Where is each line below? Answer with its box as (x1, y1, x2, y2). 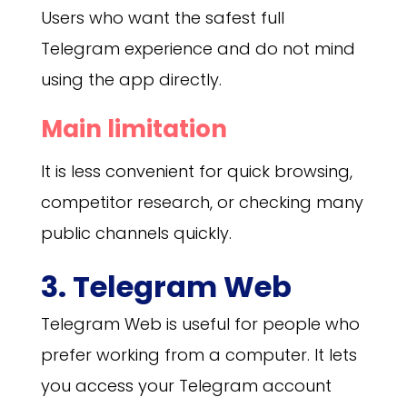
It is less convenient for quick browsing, (40, 160, 352, 184)
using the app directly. (40, 68, 222, 92)
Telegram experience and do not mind (40, 37, 355, 61)
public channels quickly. (40, 222, 232, 245)
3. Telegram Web (40, 266, 292, 308)
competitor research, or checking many (40, 191, 363, 214)
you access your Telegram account (40, 374, 332, 398)
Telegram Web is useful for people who (40, 313, 360, 336)
